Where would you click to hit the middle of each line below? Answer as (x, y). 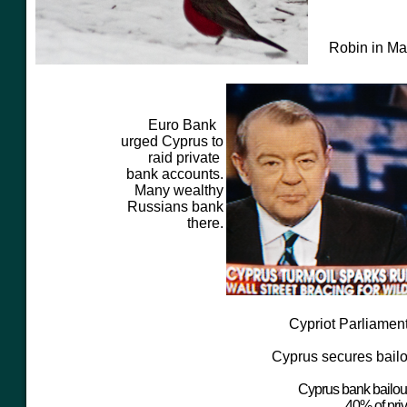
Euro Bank (186, 125)
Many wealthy (179, 190)
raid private (186, 158)
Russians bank (175, 207)
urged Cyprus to (172, 141)
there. (205, 223)
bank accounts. (175, 174)
